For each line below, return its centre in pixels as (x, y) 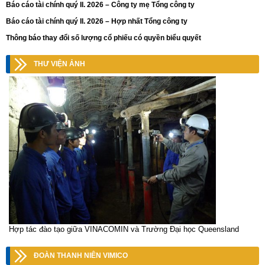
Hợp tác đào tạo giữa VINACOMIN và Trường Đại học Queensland (124, 230)
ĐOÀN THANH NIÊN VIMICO (81, 256)
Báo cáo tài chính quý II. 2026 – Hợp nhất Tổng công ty (97, 22)
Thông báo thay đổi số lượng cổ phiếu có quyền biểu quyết (104, 38)
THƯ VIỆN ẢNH (59, 64)
